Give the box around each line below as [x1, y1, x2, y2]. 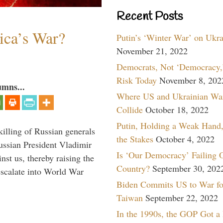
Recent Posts [116, 8, 183, 25]
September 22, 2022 [145, 191, 218, 204]
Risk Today [116, 74, 157, 86]
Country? [116, 162, 150, 174]
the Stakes [116, 132, 153, 145]
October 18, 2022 [145, 103, 209, 115]
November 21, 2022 [116, 44, 188, 57]
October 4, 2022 [156, 132, 215, 145]
